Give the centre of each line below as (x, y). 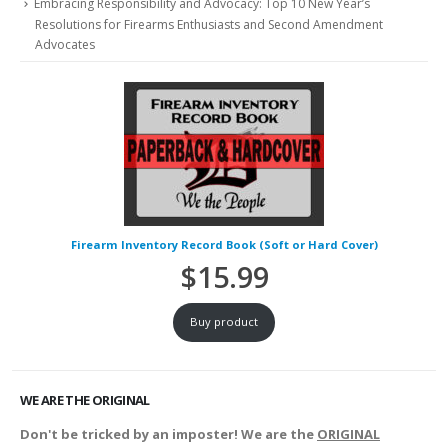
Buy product (224, 322)
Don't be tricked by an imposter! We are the (168, 433)
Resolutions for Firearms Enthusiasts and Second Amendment (209, 24)
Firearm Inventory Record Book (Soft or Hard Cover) (224, 244)
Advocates (65, 44)
